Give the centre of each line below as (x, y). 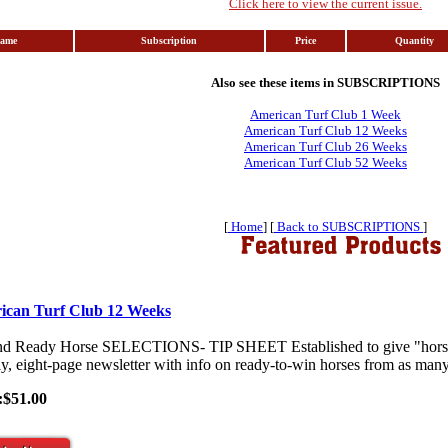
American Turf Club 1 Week (325, 114)
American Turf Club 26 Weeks (325, 146)
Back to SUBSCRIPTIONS (348, 226)
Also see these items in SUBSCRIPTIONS (325, 82)
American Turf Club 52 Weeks (325, 162)
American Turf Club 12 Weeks (325, 130)
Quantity (414, 40)
